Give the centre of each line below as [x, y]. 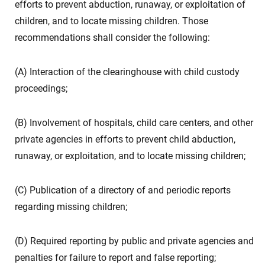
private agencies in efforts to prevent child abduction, [125, 139]
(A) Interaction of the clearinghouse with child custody [127, 72]
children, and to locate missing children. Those [112, 21]
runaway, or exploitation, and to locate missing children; [130, 156]
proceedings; [41, 88]
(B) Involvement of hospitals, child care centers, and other [134, 123]
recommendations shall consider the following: [112, 38]
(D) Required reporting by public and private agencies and [134, 241]
